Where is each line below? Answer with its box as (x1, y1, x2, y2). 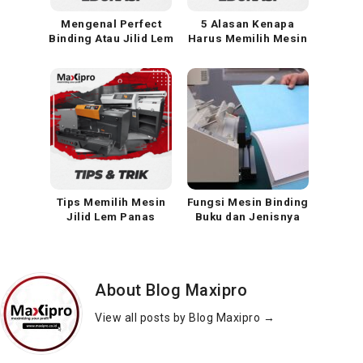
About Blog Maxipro (95, 280, 247, 300)
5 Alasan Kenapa (200, 17, 295, 30)
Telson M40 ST (207, 61, 288, 74)
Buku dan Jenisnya (194, 210, 301, 223)
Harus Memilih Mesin (187, 32, 308, 45)
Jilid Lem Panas (66, 210, 156, 223)
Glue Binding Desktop (187, 46, 308, 59)
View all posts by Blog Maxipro (95, 310, 263, 324)
